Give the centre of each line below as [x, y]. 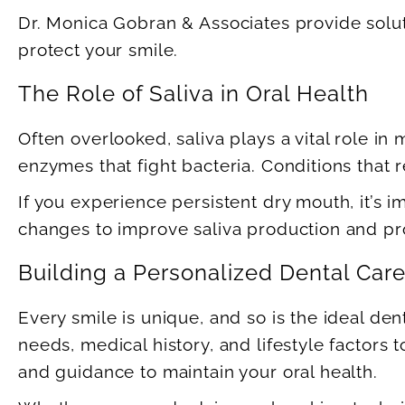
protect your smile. [99, 50]
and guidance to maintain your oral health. [198, 372]
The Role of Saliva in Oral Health [193, 94]
